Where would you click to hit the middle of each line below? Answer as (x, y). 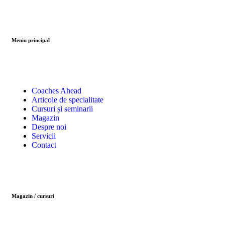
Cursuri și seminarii (62, 108)
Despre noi (49, 127)
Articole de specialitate (68, 99)
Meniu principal (31, 40)
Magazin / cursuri (33, 196)
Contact (44, 145)
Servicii (44, 136)
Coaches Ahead (57, 90)
